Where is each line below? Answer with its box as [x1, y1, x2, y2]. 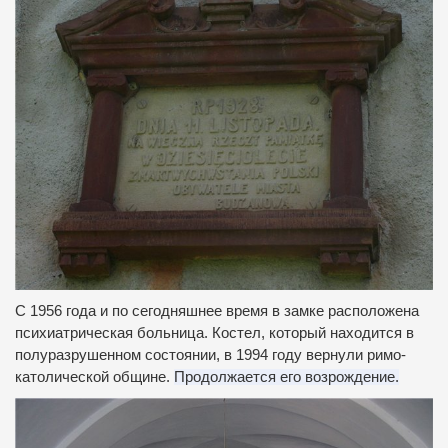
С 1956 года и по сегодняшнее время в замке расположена [15, 302, 419, 319]
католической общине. [15, 368, 174, 385]
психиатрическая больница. [15, 324, 212, 341]
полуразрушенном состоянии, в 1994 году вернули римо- [15, 346, 406, 363]
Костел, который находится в [212, 324, 414, 341]
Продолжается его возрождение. [174, 368, 399, 385]
